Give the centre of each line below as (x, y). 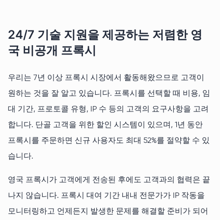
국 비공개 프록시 (52, 51)
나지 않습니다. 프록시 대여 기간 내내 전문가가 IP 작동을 (106, 196)
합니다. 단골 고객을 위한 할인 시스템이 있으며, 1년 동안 (105, 125)
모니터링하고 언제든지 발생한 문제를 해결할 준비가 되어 (108, 212)
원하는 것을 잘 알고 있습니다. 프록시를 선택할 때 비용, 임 (109, 94)
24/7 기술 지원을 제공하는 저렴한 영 (105, 35)
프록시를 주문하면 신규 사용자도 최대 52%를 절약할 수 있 (109, 141)
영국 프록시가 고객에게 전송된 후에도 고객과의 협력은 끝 (109, 180)
